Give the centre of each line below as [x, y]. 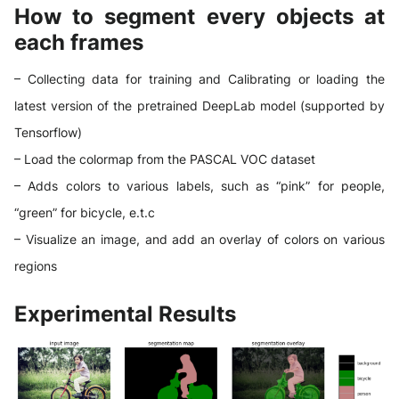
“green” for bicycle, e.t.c [85, 213]
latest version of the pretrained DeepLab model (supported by [199, 106]
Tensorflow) [48, 133]
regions [36, 266]
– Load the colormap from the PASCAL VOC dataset [165, 159]
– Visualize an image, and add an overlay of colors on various [199, 240]
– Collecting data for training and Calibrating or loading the [199, 79]
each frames [79, 43]
